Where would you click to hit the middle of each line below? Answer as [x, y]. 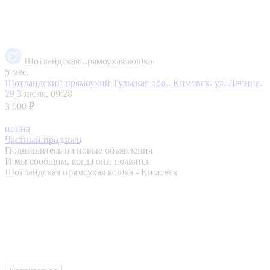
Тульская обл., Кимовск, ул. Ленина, [187, 83]
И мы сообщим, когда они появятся [77, 161]
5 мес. [17, 72]
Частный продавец [43, 139]
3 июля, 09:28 [45, 93]
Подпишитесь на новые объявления [79, 150]
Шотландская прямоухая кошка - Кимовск [91, 172]
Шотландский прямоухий [59, 83]
